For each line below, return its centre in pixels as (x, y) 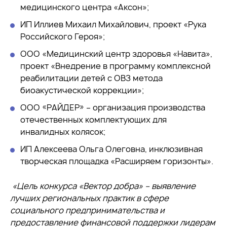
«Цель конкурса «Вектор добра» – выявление (104, 186)
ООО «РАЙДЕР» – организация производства (113, 107)
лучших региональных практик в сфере (89, 198)
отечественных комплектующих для (93, 119)
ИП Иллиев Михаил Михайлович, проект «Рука (113, 24)
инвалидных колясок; (63, 131)
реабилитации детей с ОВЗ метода (91, 78)
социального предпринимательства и (87, 210)
